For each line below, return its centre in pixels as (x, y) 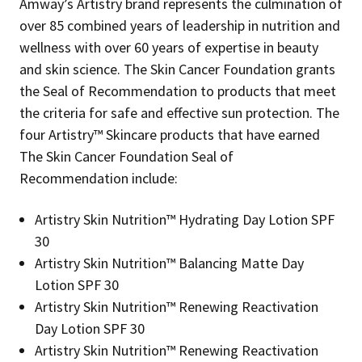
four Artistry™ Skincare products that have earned (170, 134)
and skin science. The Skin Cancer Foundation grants (177, 69)
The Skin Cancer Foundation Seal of (126, 156)
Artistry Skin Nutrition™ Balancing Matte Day (170, 263)
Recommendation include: (99, 178)
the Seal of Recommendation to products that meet (178, 90)
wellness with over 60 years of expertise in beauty (169, 47)
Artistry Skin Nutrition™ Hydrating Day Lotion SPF (185, 219)
